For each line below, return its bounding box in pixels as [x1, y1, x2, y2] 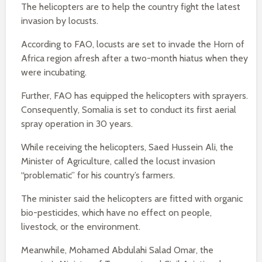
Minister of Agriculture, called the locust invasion [21, 156, 215, 167]
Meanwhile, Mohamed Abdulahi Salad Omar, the [21, 244, 213, 256]
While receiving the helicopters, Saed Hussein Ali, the [21, 142, 233, 153]
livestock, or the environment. [21, 221, 140, 232]
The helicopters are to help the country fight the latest [21, 1, 240, 12]
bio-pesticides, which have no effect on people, [21, 207, 212, 218]
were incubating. [21, 67, 87, 78]
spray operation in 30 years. [21, 118, 133, 129]
